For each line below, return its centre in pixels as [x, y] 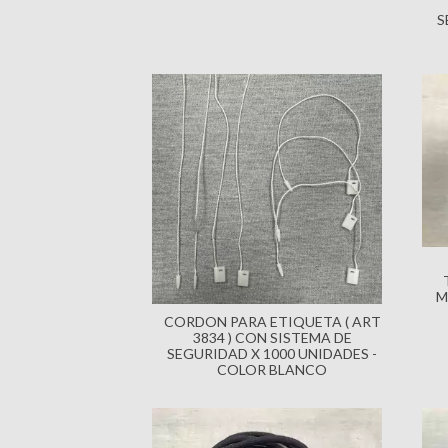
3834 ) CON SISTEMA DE [272, 337]
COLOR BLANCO [272, 369]
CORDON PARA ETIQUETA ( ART [272, 321]
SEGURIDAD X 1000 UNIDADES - [272, 353]
